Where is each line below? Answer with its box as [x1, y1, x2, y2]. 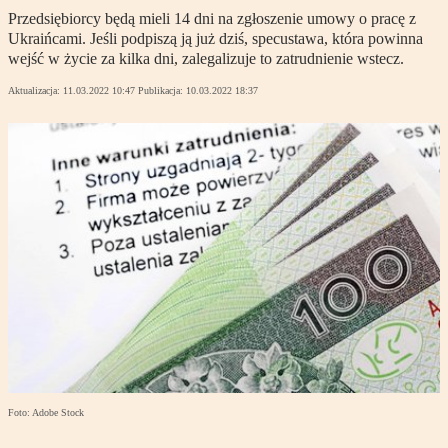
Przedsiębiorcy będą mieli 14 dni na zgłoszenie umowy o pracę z [8, 10, 416, 28]
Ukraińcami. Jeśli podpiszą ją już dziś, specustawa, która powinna [8, 30, 423, 48]
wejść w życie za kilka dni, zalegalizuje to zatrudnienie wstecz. [8, 50, 404, 68]
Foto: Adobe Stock [8, 407, 84, 419]
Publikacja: [138, 85, 186, 97]
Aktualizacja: [8, 85, 63, 97]
